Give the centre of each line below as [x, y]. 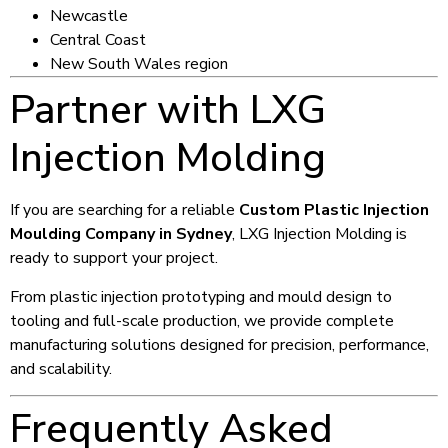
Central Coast [98, 40]
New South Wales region [139, 64]
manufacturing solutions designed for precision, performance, [219, 344]
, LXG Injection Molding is [319, 234]
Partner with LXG [168, 110]
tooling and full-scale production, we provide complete [202, 320]
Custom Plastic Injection [334, 210]
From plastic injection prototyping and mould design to [201, 296]
